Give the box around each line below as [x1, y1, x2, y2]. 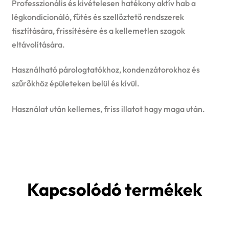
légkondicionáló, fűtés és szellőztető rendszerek [11, 11, 184, 22]
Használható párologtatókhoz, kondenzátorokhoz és [11, 64, 200, 75]
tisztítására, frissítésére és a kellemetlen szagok [11, 25, 185, 36]
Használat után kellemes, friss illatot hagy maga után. [11, 103, 205, 114]
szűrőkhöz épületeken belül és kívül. [11, 78, 140, 89]
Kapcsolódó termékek [27, 178, 202, 201]
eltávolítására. [11, 39, 65, 50]
